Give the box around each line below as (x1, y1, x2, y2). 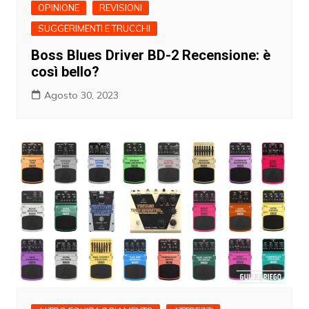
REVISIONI (99, 2, 142, 14)
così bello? (30, 63, 99, 81)
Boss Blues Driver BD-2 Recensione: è (30, 47, 270, 64)
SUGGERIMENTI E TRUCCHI (37, 23, 150, 34)
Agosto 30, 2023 (43, 89, 119, 102)
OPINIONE (37, 2, 79, 14)
